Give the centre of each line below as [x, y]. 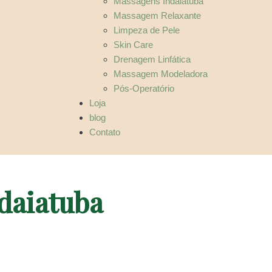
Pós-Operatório [144, 89]
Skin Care [133, 45]
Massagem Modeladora [160, 74]
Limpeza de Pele [146, 30]
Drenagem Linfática [152, 59]
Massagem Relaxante [157, 16]
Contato [104, 132]
